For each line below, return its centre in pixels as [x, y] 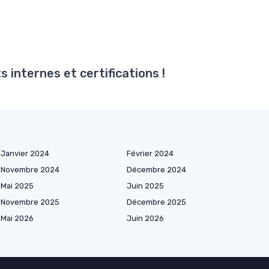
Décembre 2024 [156, 170]
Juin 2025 [145, 186]
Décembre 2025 [156, 202]
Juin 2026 [145, 218]
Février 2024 [150, 153]
